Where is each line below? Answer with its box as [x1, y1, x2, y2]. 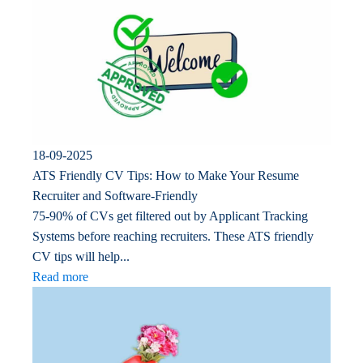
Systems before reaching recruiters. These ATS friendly [32, 229, 314, 244]
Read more [32, 270, 88, 284]
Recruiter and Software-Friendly [32, 189, 198, 203]
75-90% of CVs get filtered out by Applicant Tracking [32, 209, 308, 224]
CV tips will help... [32, 250, 130, 264]
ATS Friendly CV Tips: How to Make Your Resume [32, 169, 299, 183]
